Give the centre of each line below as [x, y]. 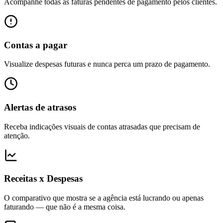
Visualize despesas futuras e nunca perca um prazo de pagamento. [107, 64]
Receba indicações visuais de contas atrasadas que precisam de [102, 126]
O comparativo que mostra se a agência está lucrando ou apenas [104, 198]
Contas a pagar [36, 45]
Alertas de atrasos [40, 107]
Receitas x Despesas [43, 179]
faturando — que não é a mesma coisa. [65, 207]
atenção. [17, 135]
